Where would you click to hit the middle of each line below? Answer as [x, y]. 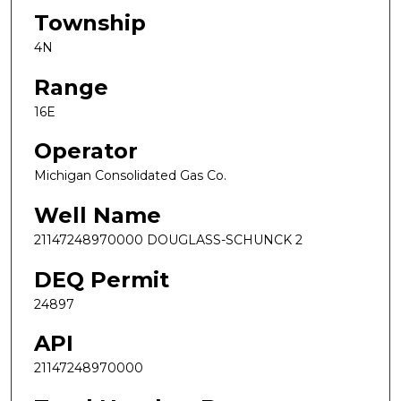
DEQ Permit [102, 279]
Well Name [98, 215]
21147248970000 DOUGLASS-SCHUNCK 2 [168, 239]
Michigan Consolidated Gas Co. [130, 176]
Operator [86, 151]
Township [90, 23]
